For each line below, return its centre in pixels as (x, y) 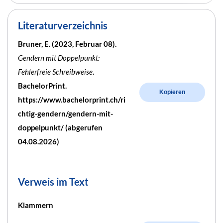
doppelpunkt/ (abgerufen (60, 127)
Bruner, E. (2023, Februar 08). (67, 44)
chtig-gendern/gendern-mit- (65, 113)
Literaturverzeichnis (63, 25)
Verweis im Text (53, 181)
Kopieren (172, 92)
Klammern (36, 205)
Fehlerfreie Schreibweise (55, 71)
